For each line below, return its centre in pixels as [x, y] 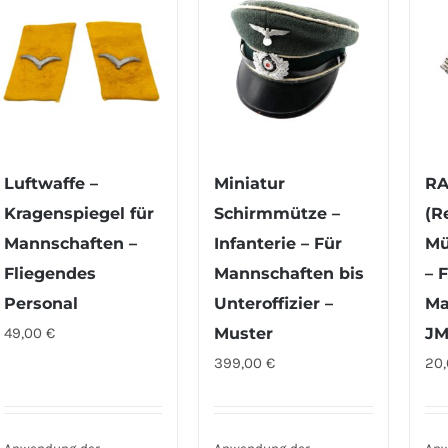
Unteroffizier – [274, 304]
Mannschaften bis [289, 274]
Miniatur [250, 184]
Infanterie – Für [278, 244]
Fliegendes [50, 274]
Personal [41, 304]
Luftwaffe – [51, 184]
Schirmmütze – [277, 214]
